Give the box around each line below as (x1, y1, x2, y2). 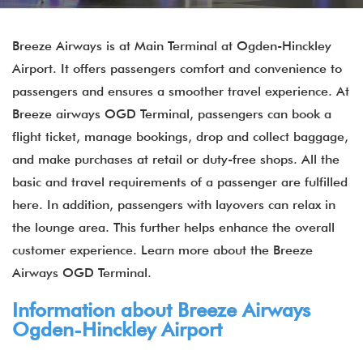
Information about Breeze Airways (12, 298, 310, 322)
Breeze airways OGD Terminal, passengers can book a (12, 106, 331, 122)
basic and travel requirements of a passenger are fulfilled (12, 174, 348, 190)
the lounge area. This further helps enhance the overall (12, 220, 335, 235)
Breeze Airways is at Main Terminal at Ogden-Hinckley (12, 38, 331, 53)
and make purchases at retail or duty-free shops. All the (12, 152, 340, 167)
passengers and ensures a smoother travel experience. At (12, 83, 349, 99)
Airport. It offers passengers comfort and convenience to (12, 61, 342, 76)
